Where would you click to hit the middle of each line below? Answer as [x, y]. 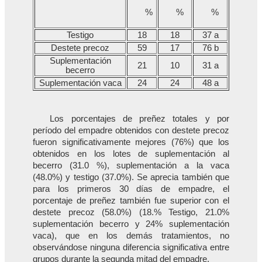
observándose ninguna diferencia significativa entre [131, 248]
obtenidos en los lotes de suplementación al [131, 154]
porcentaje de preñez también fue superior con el [131, 201]
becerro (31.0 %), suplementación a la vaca [131, 166]
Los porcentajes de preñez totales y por [139, 119]
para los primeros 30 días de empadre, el [131, 189]
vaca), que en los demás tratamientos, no [131, 236]
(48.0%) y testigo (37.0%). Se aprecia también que [131, 177]
